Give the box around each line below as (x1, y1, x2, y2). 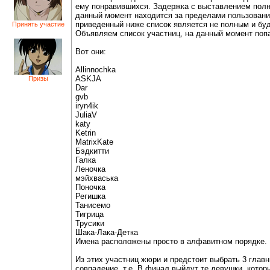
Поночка (75, 183, 105, 192)
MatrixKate (75, 137, 113, 146)
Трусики (75, 219, 104, 228)
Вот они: (75, 47, 106, 56)
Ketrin (75, 128, 96, 137)
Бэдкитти (75, 146, 109, 155)
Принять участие (11, 20, 64, 28)
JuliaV (75, 110, 97, 119)
